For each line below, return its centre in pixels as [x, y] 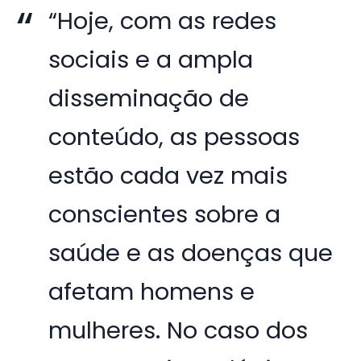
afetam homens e [152, 292]
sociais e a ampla [151, 60]
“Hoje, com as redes [163, 21]
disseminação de [149, 99]
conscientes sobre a [165, 215]
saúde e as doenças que [191, 253]
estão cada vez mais [168, 176]
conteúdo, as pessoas [174, 137]
